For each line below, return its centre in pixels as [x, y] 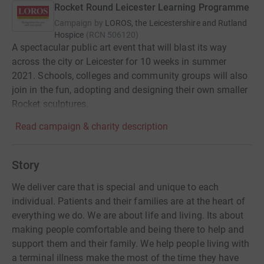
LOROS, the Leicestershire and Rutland [176, 23]
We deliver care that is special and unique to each [115, 187]
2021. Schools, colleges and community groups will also [130, 76]
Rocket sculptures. [50, 104]
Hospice [69, 35]
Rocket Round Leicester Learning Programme [152, 7]
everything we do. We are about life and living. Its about [128, 215]
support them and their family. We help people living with [131, 244]
